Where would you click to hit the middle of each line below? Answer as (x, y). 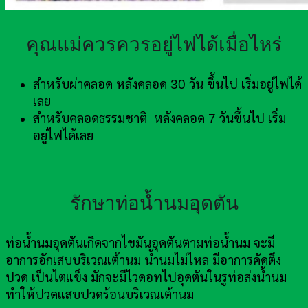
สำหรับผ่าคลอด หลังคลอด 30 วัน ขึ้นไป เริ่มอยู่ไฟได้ (167, 85)
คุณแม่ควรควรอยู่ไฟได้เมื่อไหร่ (154, 45)
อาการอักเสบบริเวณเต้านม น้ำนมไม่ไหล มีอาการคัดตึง (143, 261)
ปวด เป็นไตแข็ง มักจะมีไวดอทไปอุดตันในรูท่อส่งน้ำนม (146, 278)
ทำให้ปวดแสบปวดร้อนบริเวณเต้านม (100, 295)
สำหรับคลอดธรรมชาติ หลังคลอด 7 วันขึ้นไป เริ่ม (159, 119)
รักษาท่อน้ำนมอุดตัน (154, 203)
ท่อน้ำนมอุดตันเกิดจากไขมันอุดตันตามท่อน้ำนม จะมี (140, 243)
